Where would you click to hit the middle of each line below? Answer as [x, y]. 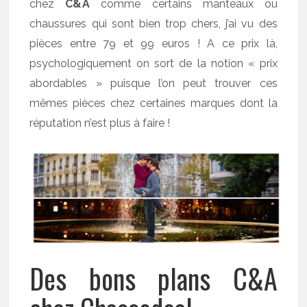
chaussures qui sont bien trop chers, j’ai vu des [153, 24]
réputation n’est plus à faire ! [100, 123]
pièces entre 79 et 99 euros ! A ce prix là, [153, 44]
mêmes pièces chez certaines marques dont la [153, 103]
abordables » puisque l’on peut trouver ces [153, 84]
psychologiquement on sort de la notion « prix [153, 64]
